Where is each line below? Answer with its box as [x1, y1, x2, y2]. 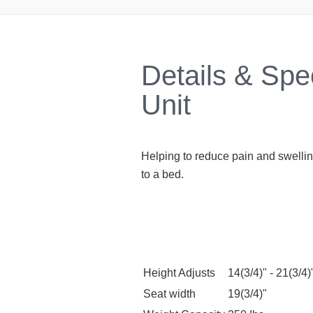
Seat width [143, 287, 196, 300]
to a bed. [141, 168, 184, 180]
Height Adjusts [143, 266, 215, 279]
